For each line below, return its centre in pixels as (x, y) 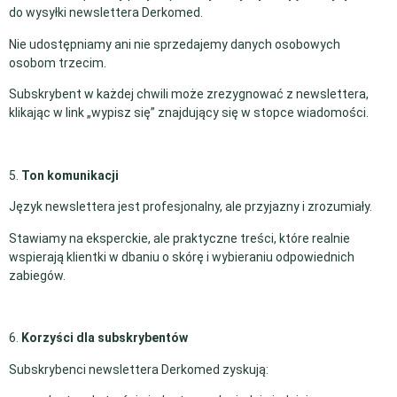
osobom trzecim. (58, 62)
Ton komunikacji (70, 175)
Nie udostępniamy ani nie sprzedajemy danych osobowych (175, 44)
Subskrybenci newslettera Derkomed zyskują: (139, 369)
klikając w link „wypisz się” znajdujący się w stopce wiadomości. (189, 112)
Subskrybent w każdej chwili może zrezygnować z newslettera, (189, 93)
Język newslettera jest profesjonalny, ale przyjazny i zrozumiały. (191, 207)
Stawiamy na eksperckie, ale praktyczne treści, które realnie (179, 238)
